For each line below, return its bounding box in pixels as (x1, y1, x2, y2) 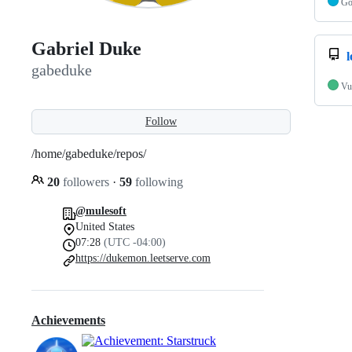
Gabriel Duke (31, 38, 141, 60)
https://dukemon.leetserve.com (75, 251, 211, 264)
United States (75, 220, 134, 233)
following (132, 174, 183, 189)
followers (60, 174, 112, 189)
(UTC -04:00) (104, 236, 166, 248)
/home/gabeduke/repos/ (31, 146, 146, 160)
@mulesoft (75, 204, 126, 217)
